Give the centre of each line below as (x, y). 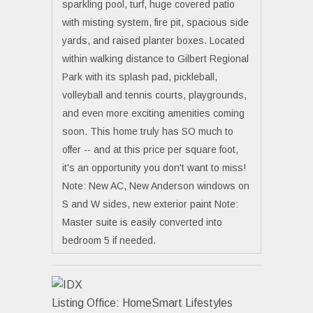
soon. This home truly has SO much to (148, 131)
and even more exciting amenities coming (153, 113)
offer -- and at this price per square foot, (150, 149)
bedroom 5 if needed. (109, 240)
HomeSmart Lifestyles (177, 303)
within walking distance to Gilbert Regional (155, 58)
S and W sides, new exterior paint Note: (150, 204)
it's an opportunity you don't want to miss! (154, 167)
